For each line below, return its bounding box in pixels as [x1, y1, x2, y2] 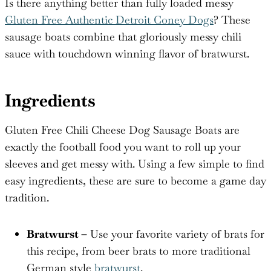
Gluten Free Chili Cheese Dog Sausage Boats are [5, 122, 240, 137]
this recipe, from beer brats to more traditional [27, 243, 250, 258]
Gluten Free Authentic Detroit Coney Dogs [5, 12, 214, 27]
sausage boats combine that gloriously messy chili [5, 29, 241, 44]
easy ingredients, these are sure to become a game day [5, 173, 266, 188]
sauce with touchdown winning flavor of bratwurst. [5, 46, 249, 60]
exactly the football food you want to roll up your [5, 139, 241, 154]
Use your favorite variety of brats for [87, 226, 264, 241]
